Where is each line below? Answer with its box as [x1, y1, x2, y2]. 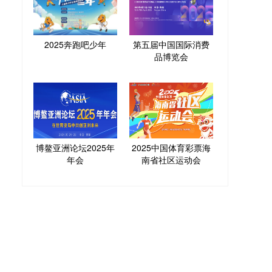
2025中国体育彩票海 [132, 141, 211, 154]
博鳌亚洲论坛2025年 [36, 141, 115, 154]
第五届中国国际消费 [133, 38, 209, 50]
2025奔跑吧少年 [44, 38, 106, 50]
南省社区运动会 [141, 153, 201, 166]
